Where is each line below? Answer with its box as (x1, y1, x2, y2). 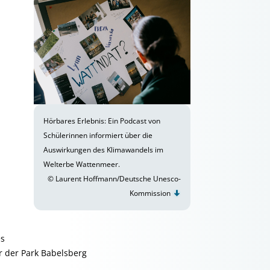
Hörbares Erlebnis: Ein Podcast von (43, 116, 160, 126)
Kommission (130, 188, 172, 198)
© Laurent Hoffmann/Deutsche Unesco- (48, 174, 181, 184)
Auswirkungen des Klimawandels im (43, 145, 163, 155)
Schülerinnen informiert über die (43, 130, 152, 140)
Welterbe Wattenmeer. (43, 159, 120, 169)
